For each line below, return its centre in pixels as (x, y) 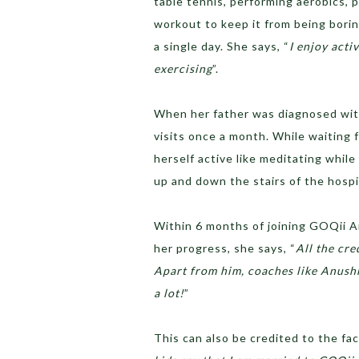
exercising (183, 69)
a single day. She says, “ (222, 46)
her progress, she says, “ (225, 248)
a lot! (169, 293)
